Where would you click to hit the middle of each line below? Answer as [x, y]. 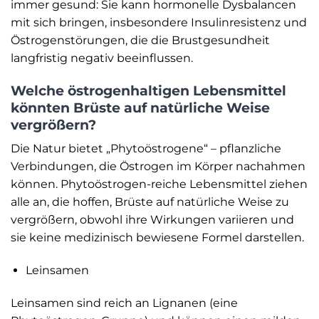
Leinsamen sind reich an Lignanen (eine [124, 303]
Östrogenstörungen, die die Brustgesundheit [140, 40]
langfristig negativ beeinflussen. [102, 58]
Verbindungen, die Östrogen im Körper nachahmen [158, 167]
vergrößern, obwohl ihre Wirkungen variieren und [152, 220]
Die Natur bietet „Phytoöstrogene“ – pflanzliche [146, 149]
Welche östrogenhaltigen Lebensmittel [148, 90]
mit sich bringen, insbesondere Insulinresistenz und [159, 22]
